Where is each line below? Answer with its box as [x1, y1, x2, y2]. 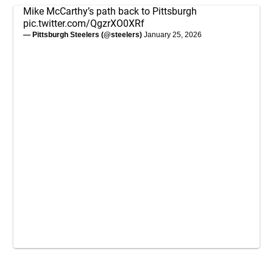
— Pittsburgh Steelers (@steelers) [23, 30, 144, 39]
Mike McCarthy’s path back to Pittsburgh [23, 5, 197, 17]
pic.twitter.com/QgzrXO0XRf [23, 18, 144, 29]
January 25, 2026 [144, 30, 202, 39]
